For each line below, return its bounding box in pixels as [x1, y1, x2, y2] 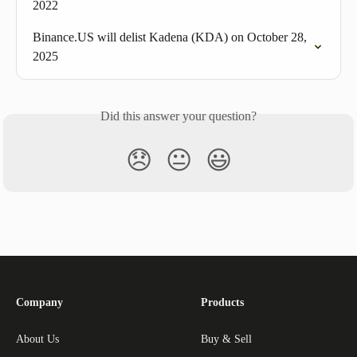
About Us [16, 332, 59, 345]
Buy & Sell [201, 332, 252, 345]
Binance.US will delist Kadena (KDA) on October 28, [33, 29, 310, 44]
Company [16, 296, 63, 308]
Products [201, 296, 244, 308]
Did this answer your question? [100, 108, 257, 123]
